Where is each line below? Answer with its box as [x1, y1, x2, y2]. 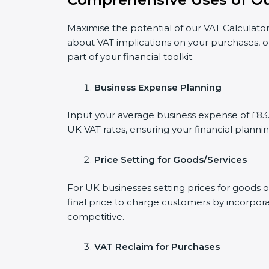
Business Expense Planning [94, 81, 222, 93]
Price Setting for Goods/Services [94, 154, 247, 166]
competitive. [67, 210, 124, 222]
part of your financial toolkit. [67, 51, 194, 63]
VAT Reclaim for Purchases [94, 241, 220, 252]
